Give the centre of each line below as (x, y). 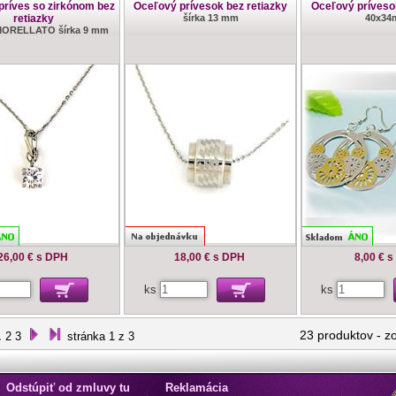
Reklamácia (197, 388)
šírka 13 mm (210, 18)
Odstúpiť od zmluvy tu (68, 388)
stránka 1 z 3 (101, 337)
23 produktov (336, 335)
